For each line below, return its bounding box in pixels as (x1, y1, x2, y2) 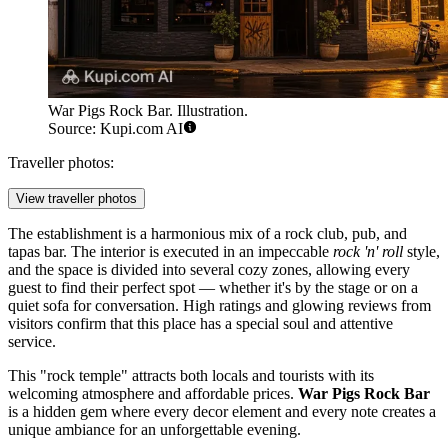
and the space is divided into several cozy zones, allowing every (8, 261, 410, 279)
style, (403, 243, 440, 261)
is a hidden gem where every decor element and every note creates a (8, 403, 436, 421)
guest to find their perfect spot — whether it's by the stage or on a (8, 279, 418, 297)
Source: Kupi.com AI (48, 120, 183, 138)
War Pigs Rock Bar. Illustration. (48, 102, 248, 120)
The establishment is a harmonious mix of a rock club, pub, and (8, 225, 407, 243)
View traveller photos (16, 191, 137, 207)
